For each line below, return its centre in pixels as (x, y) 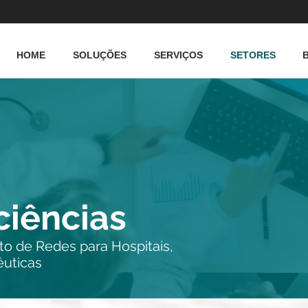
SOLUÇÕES (100, 55)
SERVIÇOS (178, 55)
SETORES (253, 55)
